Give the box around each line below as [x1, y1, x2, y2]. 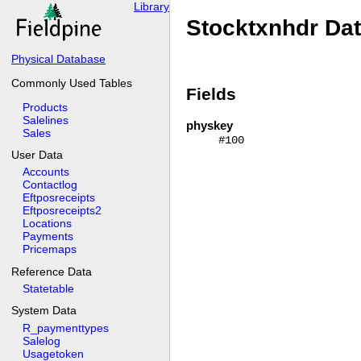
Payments [23, 230, 73, 243]
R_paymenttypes [23, 321, 109, 334]
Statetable [23, 282, 74, 296]
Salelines [23, 113, 68, 127]
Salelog [23, 334, 60, 347]
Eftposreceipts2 [23, 204, 102, 218]
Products [23, 100, 68, 114]
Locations [23, 217, 72, 230]
